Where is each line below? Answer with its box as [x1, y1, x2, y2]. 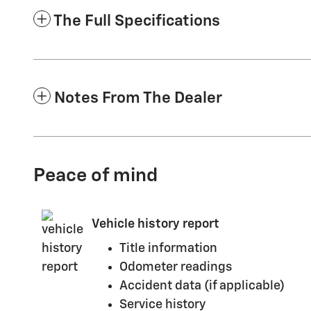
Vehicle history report [92, 218, 219, 230]
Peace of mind [33, 166, 158, 185]
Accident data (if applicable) [119, 279, 285, 292]
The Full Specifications [53, 12, 220, 29]
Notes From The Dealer [54, 90, 222, 106]
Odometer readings [119, 260, 232, 274]
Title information [119, 242, 217, 255]
